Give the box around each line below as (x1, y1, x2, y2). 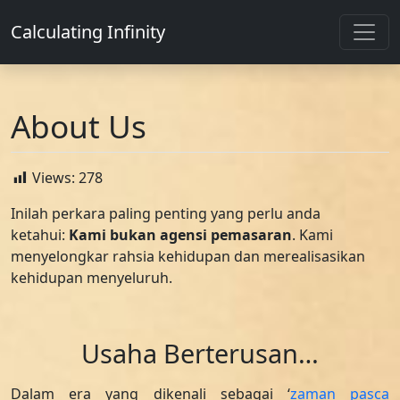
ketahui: (11, 225, 69, 245)
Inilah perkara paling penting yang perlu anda (11, 204, 321, 223)
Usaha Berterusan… (81, 336, 319, 371)
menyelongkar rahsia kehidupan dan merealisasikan (11, 246, 365, 266)
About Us (11, 104, 146, 147)
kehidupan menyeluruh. (11, 268, 172, 287)
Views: (32, 168, 75, 187)
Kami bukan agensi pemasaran (69, 225, 292, 245)
